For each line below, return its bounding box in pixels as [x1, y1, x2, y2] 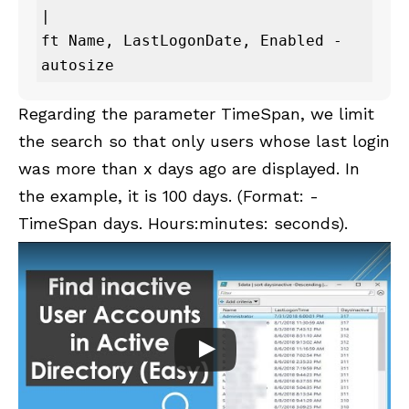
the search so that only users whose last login [18, 131, 390, 151]
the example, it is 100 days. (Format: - [18, 185, 319, 205]
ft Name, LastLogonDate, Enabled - [41, 31, 342, 49]
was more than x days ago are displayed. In [18, 158, 360, 178]
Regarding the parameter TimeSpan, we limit [18, 103, 374, 123]
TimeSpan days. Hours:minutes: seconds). [18, 213, 348, 233]
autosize [41, 56, 114, 74]
